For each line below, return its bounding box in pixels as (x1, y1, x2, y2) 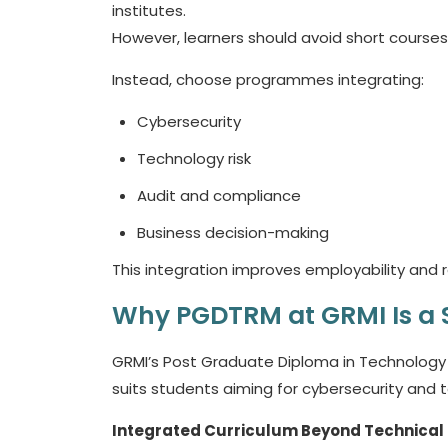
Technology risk (137, 148, 255, 169)
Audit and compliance (137, 185, 305, 206)
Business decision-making (137, 222, 333, 243)
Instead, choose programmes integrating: (112, 69, 428, 90)
